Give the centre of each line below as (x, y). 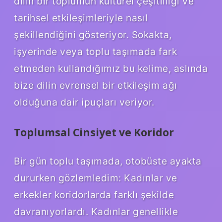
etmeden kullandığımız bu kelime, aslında (111, 68)
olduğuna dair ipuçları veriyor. (84, 102)
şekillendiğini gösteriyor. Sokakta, (93, 34)
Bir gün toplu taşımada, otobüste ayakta (108, 161)
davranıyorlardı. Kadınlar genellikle (96, 211)
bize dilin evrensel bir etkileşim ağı (96, 85)
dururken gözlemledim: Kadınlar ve (96, 178)
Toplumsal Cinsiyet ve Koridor (94, 132)
